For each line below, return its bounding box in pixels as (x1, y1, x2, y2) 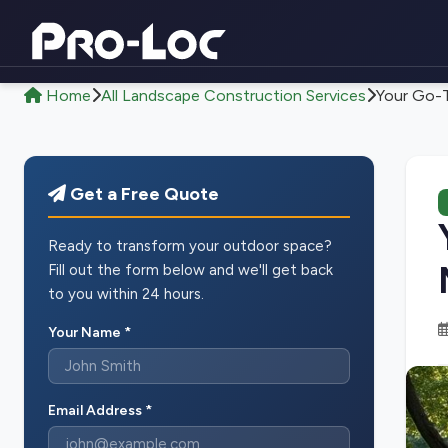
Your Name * (48, 324, 131, 341)
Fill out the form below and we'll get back (48, 261, 333, 279)
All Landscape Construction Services (101, 86, 366, 105)
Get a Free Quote (66, 183, 219, 205)
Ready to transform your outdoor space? (48, 237, 332, 255)
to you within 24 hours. (48, 285, 204, 303)
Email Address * (48, 402, 152, 419)
